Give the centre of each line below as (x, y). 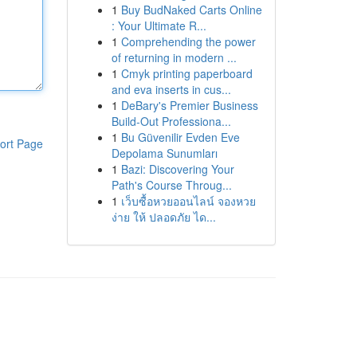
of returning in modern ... (174, 57)
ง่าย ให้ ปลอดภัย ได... (163, 217)
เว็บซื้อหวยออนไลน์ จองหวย (188, 201)
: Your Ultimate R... (159, 25)
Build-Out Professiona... (171, 121)
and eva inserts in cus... (171, 89)
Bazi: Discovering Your (177, 169)
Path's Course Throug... (171, 185)
